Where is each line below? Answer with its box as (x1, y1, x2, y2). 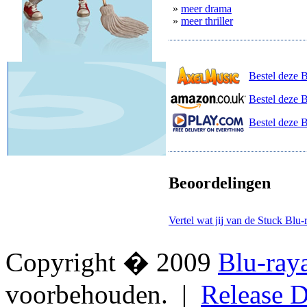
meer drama (181, 3, 232, 14)
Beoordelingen (169, 173, 271, 192)
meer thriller (181, 15, 233, 27)
